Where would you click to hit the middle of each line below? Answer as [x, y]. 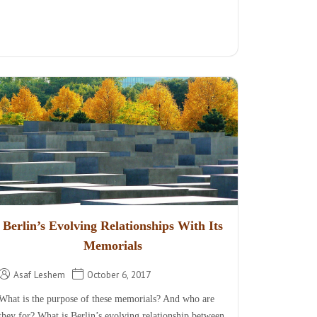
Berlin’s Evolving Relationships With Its [113, 226]
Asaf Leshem [39, 275]
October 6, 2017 [119, 275]
